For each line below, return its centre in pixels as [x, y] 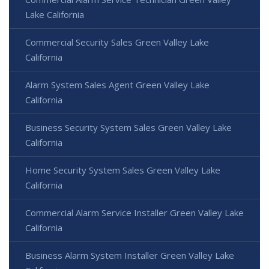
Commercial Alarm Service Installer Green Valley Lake [134, 213]
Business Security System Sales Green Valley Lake [128, 128]
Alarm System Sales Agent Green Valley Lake [117, 85]
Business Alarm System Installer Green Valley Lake [130, 255]
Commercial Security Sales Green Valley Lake [117, 42]
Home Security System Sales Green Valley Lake [123, 170]
